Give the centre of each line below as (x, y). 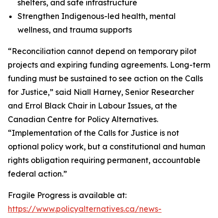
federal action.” (37, 174)
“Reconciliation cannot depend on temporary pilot (102, 51)
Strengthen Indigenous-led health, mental (97, 16)
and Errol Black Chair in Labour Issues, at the (92, 106)
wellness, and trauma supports (75, 30)
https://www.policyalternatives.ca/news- (85, 209)
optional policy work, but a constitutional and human (107, 146)
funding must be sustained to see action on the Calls (105, 78)
